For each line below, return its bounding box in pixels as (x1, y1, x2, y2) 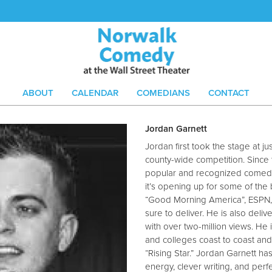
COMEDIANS (137, 87, 190, 98)
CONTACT (208, 87, 250, 98)
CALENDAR (72, 87, 118, 98)
